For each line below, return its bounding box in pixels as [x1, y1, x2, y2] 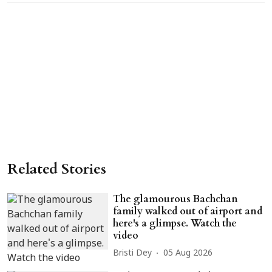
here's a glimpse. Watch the [113, 216, 237, 230]
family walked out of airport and [113, 204, 263, 218]
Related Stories [7, 158, 106, 179]
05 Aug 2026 [163, 248, 213, 259]
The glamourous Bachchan [113, 192, 239, 206]
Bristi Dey [113, 248, 152, 259]
